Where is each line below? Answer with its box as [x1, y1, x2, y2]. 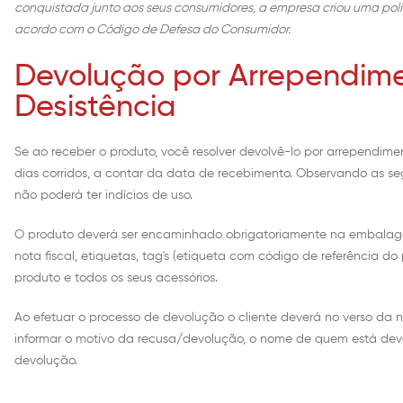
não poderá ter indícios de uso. [14, 189, 193, 202]
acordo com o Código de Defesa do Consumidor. [14, 23, 291, 37]
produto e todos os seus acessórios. [14, 272, 218, 285]
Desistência [14, 93, 176, 124]
